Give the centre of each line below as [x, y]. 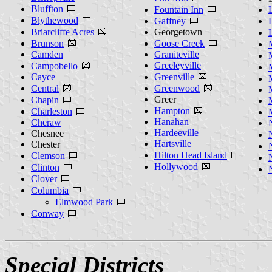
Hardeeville [176, 132]
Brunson [47, 43]
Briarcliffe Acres [63, 32]
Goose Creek [179, 43]
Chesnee [47, 133]
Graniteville [177, 54]
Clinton [45, 167]
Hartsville [173, 143]
